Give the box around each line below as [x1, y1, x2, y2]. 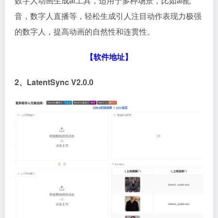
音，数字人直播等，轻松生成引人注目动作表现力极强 [15, 10, 201, 21]
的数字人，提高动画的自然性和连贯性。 [15, 25, 155, 37]
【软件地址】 [86, 51, 132, 62]
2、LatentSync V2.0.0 [15, 76, 93, 88]
